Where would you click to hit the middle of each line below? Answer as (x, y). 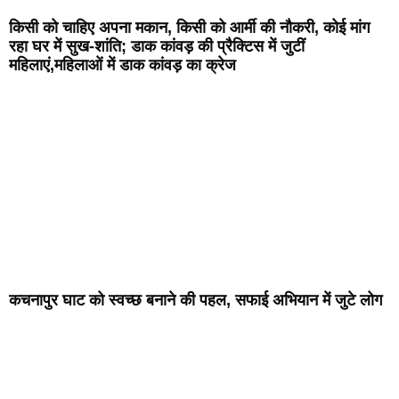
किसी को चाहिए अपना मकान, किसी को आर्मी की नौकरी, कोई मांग (189, 27)
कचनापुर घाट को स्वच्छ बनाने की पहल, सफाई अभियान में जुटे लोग (195, 300)
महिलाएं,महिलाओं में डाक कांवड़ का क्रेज (122, 65)
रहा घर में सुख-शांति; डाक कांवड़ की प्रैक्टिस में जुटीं (157, 46)
